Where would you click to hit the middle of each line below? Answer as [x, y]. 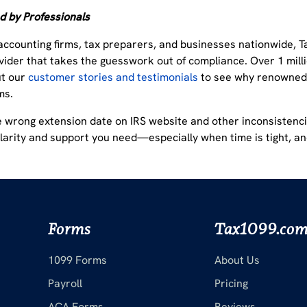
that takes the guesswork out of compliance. [136, 61]
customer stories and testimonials [113, 77]
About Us [237, 260]
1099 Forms [78, 260]
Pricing [232, 284]
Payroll [65, 284]
